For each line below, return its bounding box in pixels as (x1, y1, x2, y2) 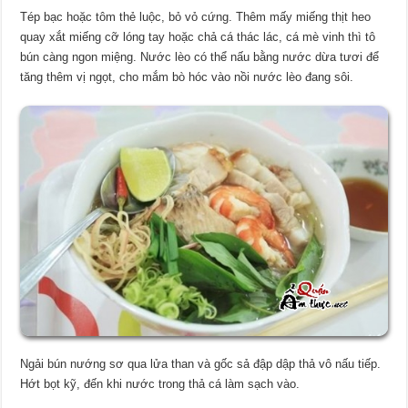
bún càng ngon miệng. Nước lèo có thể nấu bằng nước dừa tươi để (20, 50, 380, 65)
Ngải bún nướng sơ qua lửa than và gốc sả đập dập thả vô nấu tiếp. (20, 356, 382, 371)
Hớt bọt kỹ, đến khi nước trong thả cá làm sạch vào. (20, 376, 301, 391)
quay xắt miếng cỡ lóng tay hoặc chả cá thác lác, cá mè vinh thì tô (20, 30, 376, 45)
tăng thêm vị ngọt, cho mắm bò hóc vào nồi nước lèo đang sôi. (20, 70, 354, 85)
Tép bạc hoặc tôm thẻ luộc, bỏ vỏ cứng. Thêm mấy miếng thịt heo (20, 10, 372, 25)
